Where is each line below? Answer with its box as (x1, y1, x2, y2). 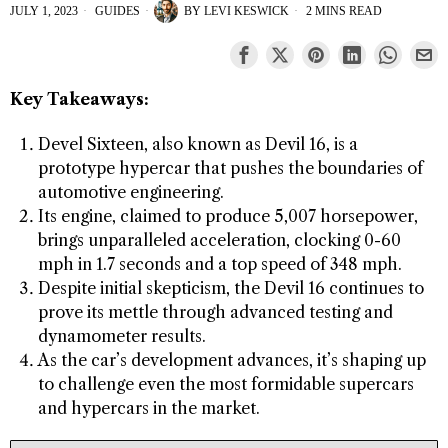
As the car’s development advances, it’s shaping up (38, 350, 426, 371)
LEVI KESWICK (204, 4, 289, 19)
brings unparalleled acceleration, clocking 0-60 (38, 230, 401, 251)
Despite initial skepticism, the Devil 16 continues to (38, 278, 424, 299)
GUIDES (95, 4, 140, 19)
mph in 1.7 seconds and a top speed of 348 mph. (38, 254, 402, 275)
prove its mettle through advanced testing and (38, 302, 393, 323)
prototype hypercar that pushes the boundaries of (38, 158, 423, 179)
